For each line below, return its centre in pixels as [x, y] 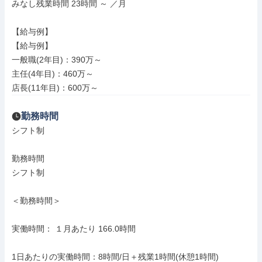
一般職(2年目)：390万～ [57, 60]
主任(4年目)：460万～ [53, 74]
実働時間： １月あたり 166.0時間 [74, 229]
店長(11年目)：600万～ [55, 88]
